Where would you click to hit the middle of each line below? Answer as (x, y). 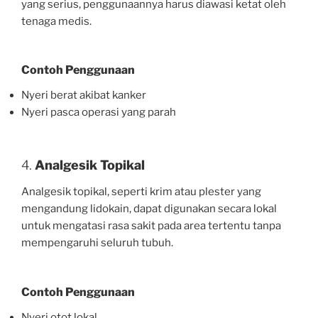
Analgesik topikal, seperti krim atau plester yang (141, 192)
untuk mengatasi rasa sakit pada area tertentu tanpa (151, 226)
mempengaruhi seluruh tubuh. (97, 243)
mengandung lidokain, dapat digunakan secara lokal (149, 209)
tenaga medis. (56, 21)
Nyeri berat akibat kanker (84, 95)
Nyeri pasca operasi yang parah (99, 113)
